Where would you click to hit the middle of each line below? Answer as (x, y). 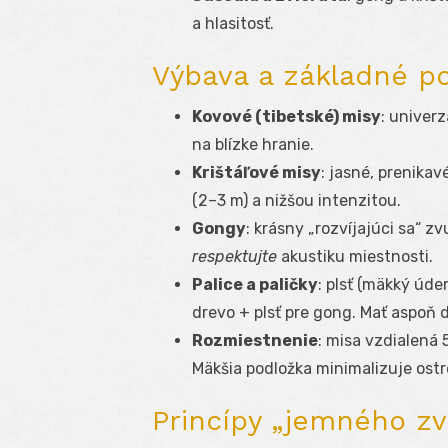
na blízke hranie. (253, 145)
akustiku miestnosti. (355, 257)
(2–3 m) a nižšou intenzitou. (296, 201)
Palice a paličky (255, 285)
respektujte (234, 257)
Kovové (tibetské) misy (286, 117)
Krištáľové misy (256, 173)
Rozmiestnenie (255, 341)
